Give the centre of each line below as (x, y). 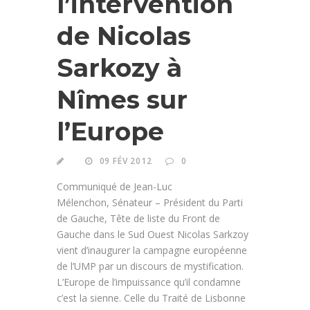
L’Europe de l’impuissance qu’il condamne (149, 282)
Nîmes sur (122, 99)
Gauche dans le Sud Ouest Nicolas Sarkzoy (153, 234)
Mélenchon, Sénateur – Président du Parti (150, 202)
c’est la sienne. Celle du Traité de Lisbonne (151, 298)
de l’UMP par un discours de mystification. (150, 266)
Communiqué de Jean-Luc (115, 186)
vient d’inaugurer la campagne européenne (152, 250)
